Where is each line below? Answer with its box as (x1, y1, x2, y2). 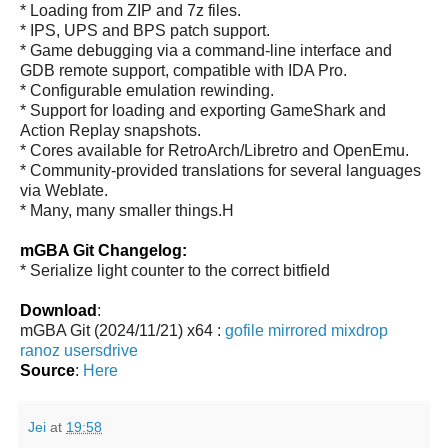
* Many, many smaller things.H (20, 201, 234, 219)
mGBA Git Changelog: (20, 241, 187, 259)
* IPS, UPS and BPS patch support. (20, 21, 270, 39)
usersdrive (64, 341, 138, 359)
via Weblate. (20, 181, 108, 199)
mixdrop (331, 321, 388, 339)
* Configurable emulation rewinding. (20, 81, 274, 99)
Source (20, 361, 75, 379)
